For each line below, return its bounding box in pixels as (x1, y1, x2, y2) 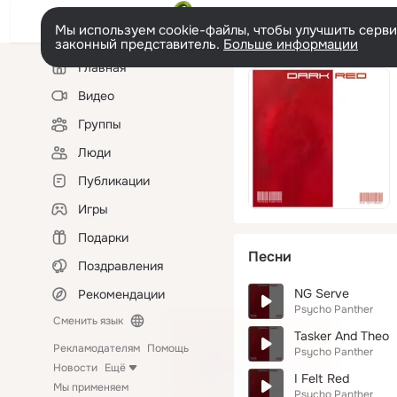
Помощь (147, 341, 189, 355)
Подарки (78, 230, 128, 245)
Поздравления (78, 258, 163, 274)
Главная (78, 59, 126, 75)
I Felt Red (294, 370, 349, 386)
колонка (46, 67, 88, 82)
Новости (53, 361, 97, 375)
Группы (78, 116, 121, 132)
